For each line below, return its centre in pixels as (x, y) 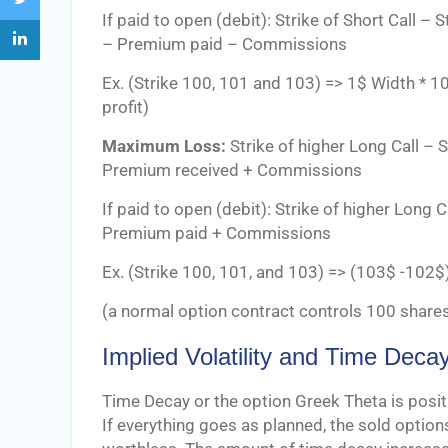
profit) (125, 107)
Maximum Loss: (164, 146)
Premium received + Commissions (232, 170)
